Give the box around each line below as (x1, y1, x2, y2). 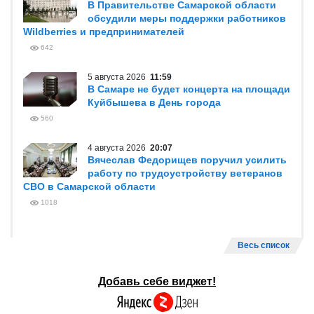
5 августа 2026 (88, 72, 150, 82)
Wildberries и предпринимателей (23, 26, 184, 37)
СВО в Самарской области (23, 181, 156, 192)
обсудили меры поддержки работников (88, 13, 286, 24)
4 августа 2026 (88, 143, 150, 153)
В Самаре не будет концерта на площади (88, 83, 290, 95)
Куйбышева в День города (88, 97, 221, 108)
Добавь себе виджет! (98, 275, 216, 287)
